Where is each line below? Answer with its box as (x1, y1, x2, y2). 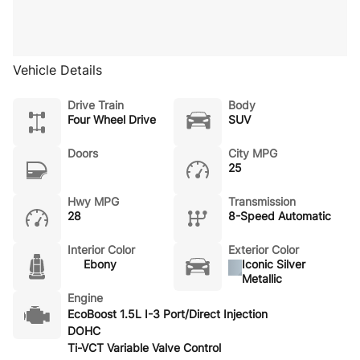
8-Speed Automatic (228, 208, 331, 223)
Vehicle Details (13, 61, 102, 78)
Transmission (228, 194, 296, 208)
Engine (67, 290, 103, 305)
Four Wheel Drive (67, 112, 156, 126)
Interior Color (67, 242, 135, 256)
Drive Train (67, 97, 124, 112)
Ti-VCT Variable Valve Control (67, 340, 221, 354)
